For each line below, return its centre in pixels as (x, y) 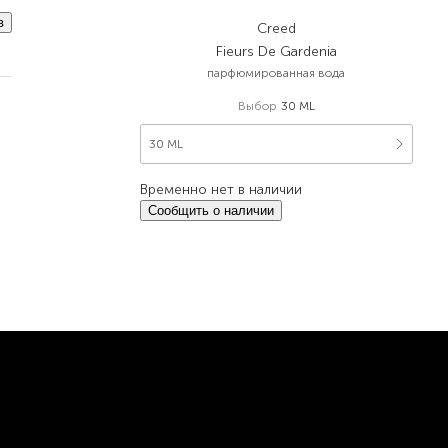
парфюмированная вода (276, 73)
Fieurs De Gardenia (276, 51)
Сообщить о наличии (211, 210)
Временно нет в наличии (221, 189)
